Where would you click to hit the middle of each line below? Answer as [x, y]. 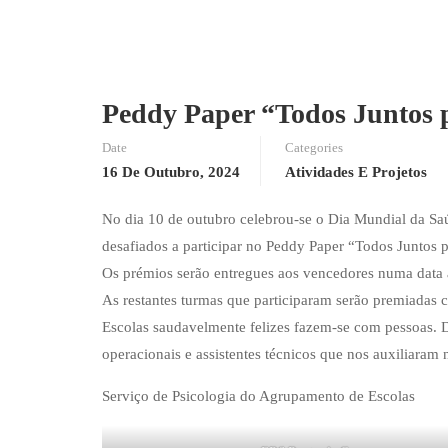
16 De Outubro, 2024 [171, 171]
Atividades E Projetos [356, 171]
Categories [314, 147]
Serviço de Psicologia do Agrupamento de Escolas [258, 395]
